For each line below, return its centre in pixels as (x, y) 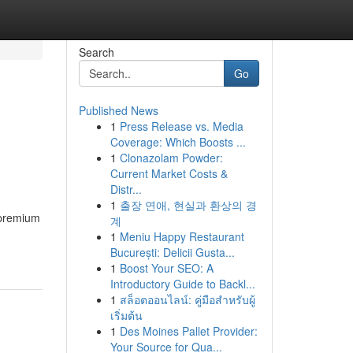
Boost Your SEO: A (166, 268)
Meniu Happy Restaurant (182, 236)
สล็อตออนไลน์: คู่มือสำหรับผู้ (187, 299)
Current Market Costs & (169, 173)
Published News (118, 110)
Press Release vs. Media (181, 126)
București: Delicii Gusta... (172, 252)
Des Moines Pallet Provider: (188, 331)
